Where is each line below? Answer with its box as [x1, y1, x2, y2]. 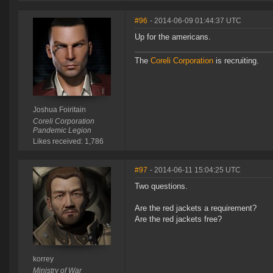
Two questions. [135, 182, 188, 191]
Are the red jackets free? [135, 214, 222, 224]
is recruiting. [213, 56, 259, 66]
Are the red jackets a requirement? [135, 204, 257, 213]
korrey [32, 255, 54, 264]
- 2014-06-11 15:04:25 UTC [150, 166, 241, 175]
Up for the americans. [135, 32, 211, 42]
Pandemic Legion [32, 126, 91, 135]
